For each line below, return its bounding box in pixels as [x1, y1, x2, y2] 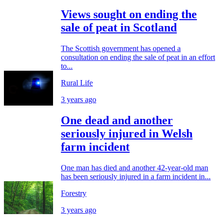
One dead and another [61, 114, 173, 127]
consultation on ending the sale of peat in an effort [61, 53, 215, 62]
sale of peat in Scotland [61, 21, 177, 34]
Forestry [61, 189, 86, 198]
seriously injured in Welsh [61, 127, 192, 140]
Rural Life [61, 79, 93, 87]
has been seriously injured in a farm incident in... [61, 172, 211, 181]
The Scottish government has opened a [61, 44, 181, 53]
